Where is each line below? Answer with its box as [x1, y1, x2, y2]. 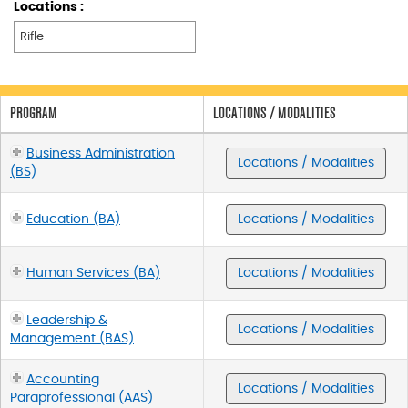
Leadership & [26, 313, 107, 327]
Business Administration [26, 147, 175, 160]
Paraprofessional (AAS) [10, 391, 153, 404]
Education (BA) [26, 212, 120, 226]
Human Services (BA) [26, 266, 160, 280]
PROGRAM [10, 104, 57, 122]
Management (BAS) [10, 331, 134, 345]
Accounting [26, 372, 99, 386]
